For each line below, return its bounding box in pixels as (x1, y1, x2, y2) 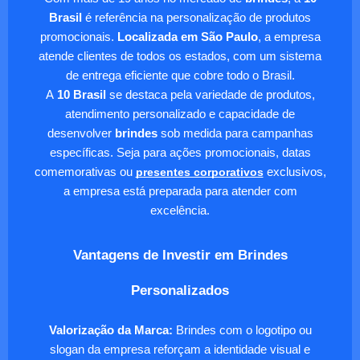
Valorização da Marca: (48, 323, 173, 337)
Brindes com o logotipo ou (172, 323, 312, 337)
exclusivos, (263, 165, 326, 178)
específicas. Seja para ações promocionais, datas (49, 145, 311, 159)
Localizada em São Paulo (117, 30, 258, 43)
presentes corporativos (135, 165, 264, 178)
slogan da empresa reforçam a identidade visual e (50, 342, 310, 356)
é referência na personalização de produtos (82, 10, 311, 24)
